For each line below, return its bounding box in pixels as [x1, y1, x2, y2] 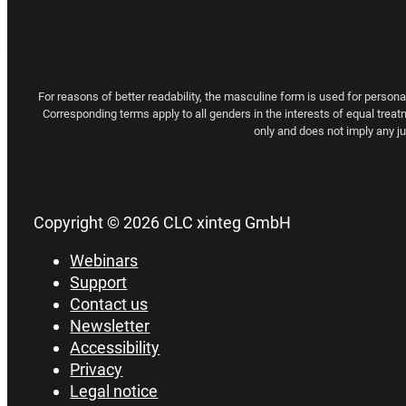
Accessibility [70, 338, 160, 358]
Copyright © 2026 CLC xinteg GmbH [34, 213, 292, 233]
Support [70, 273, 128, 293]
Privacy [70, 360, 123, 380]
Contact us [70, 295, 149, 314]
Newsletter [70, 316, 150, 336]
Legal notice [70, 382, 159, 401]
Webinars [70, 251, 139, 271]
